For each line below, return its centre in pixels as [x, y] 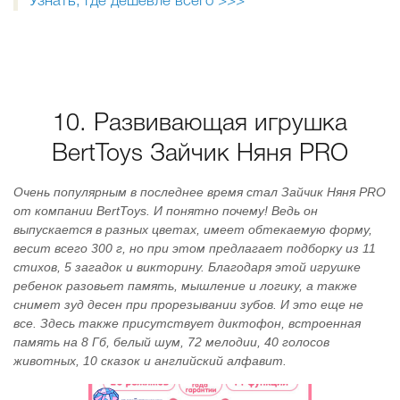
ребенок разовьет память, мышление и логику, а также [185, 286]
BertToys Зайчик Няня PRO [200, 154]
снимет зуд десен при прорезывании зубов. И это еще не [188, 304]
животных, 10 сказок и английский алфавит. [150, 361]
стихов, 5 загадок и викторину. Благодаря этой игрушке [187, 267]
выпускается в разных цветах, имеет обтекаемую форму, [193, 229]
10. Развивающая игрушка [200, 124]
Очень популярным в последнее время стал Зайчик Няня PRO [200, 192]
